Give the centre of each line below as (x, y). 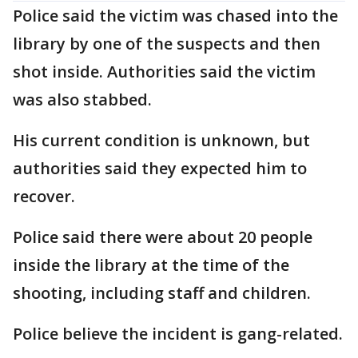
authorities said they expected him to (160, 168)
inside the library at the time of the (151, 265)
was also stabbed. (82, 99)
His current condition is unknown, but (161, 140)
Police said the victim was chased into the (175, 15)
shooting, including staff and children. (162, 292)
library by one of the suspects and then (167, 43)
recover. (44, 196)
